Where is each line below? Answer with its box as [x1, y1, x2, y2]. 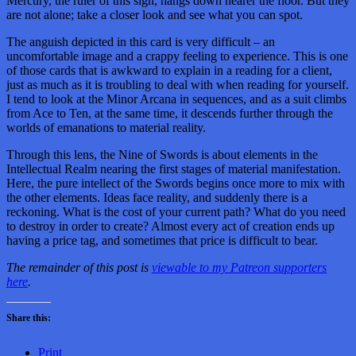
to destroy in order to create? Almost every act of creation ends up [6, 219, 335, 233]
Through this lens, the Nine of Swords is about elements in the [6, 147, 318, 161]
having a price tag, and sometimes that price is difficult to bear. [6, 233, 318, 247]
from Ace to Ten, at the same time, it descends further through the [6, 106, 333, 120]
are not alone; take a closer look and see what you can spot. [6, 7, 303, 21]
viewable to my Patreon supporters [152, 260, 327, 274]
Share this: [6, 311, 51, 323]
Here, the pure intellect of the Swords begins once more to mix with [6, 176, 345, 190]
